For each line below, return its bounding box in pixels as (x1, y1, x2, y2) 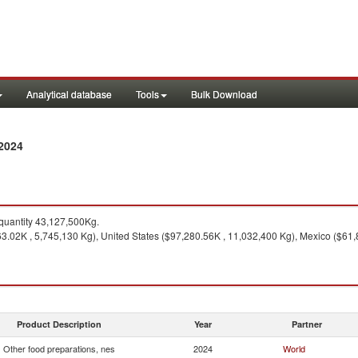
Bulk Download (191, 87, 257, 101)
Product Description (17, 318, 101, 330)
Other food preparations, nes (3, 342, 115, 355)
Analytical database (26, 87, 112, 101)
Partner (292, 318, 322, 330)
